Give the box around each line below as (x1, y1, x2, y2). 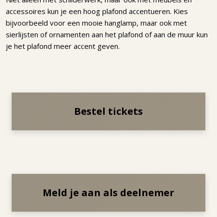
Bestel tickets (74, 104, 143, 118)
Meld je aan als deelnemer (43, 186, 174, 199)
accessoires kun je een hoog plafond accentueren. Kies (6, 6, 188, 16)
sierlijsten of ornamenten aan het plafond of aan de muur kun (6, 29, 208, 39)
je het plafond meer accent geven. (6, 41, 120, 51)
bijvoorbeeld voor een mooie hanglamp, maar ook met (6, 17, 187, 28)
